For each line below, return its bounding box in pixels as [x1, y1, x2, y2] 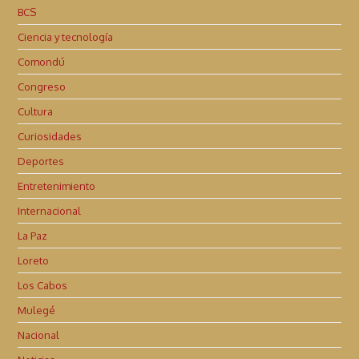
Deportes [18, 154, 65, 167]
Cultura [18, 104, 54, 118]
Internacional [18, 204, 82, 217]
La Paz [18, 228, 48, 242]
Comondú [18, 54, 66, 68]
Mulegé [18, 303, 56, 317]
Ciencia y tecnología [18, 30, 114, 43]
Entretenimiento [18, 179, 96, 192]
